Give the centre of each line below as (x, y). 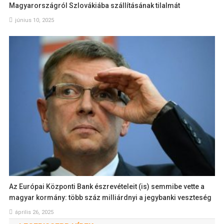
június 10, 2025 (35, 20)
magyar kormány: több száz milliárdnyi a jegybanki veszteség (110, 197)
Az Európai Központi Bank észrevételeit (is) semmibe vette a (107, 186)
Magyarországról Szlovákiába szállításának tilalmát (95, 6)
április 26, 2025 (34, 212)
